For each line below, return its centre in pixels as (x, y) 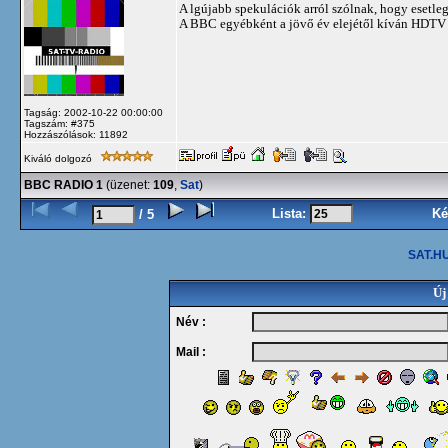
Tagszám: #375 (59, 123)
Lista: (291, 213)
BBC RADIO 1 (63, 185)
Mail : (187, 352)
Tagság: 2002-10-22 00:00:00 (93, 112)
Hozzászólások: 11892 (76, 134)
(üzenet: (128, 185)
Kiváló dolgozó (59, 158)
